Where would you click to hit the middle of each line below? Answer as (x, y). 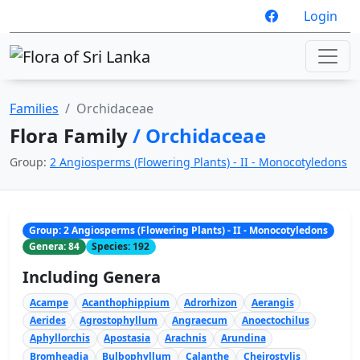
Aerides (47, 320)
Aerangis (272, 302)
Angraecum (199, 320)
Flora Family (71, 135)
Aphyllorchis (59, 338)
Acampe (49, 302)
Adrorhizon (210, 302)
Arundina (243, 338)
